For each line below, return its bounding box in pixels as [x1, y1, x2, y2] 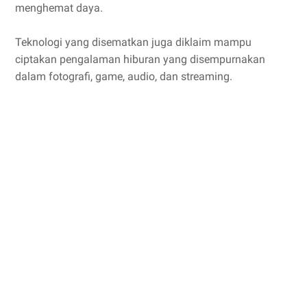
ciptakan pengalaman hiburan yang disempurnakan [15, 52, 265, 66]
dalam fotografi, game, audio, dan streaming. [15, 69, 232, 83]
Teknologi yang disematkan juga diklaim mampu [15, 35, 251, 49]
